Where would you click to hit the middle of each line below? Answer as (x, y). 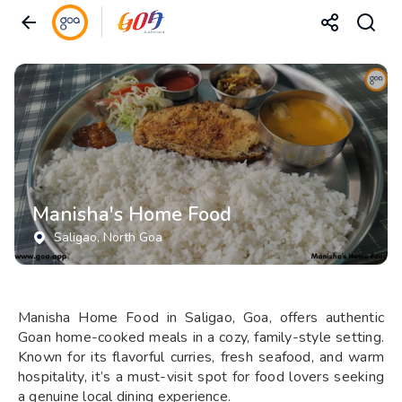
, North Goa (130, 237)
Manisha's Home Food (132, 214)
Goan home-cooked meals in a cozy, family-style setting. (201, 337)
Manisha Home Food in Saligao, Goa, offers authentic (201, 318)
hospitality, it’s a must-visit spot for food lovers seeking (201, 377)
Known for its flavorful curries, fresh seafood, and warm (201, 357)
